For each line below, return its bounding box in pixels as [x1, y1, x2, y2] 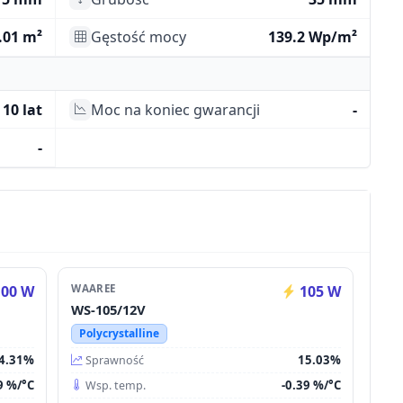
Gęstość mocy [90, 27, 186, 48]
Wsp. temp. [85, 377, 147, 393]
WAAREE [71, 281, 116, 295]
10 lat [2, 99, 42, 120]
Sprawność [85, 352, 145, 368]
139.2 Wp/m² [267, 27, 357, 48]
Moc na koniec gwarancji [90, 99, 260, 120]
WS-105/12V [71, 300, 147, 318]
